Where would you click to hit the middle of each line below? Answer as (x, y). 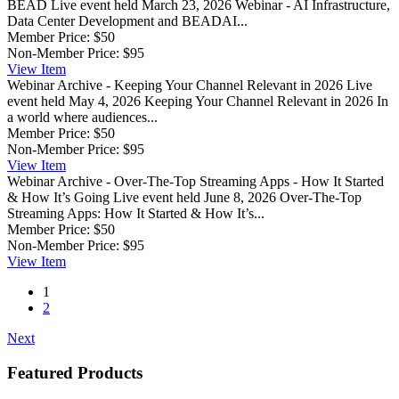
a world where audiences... (82, 117)
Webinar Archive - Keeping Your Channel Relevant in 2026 (175, 85)
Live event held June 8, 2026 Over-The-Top (237, 197)
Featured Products (75, 372)
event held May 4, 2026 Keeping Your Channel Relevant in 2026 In (198, 101)
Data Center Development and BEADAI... (127, 20)
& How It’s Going (58, 197)
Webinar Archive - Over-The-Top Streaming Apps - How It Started (195, 181)
